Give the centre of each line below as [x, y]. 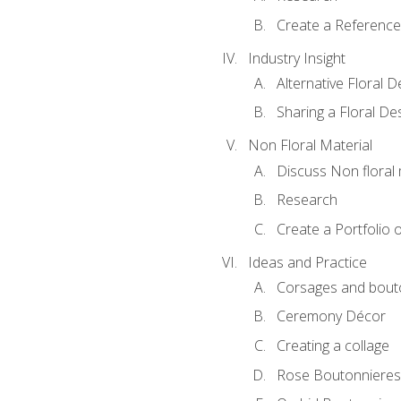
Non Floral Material [310, 145]
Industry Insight [296, 58]
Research [307, 200]
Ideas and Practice [307, 262]
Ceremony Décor [331, 316]
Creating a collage [333, 345]
